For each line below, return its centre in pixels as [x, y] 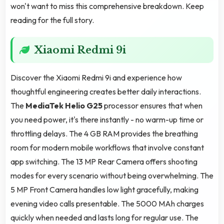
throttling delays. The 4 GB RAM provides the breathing [104, 134]
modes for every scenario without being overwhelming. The [112, 176]
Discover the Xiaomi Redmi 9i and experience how [96, 78]
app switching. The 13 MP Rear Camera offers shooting [104, 162]
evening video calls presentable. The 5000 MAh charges [107, 204]
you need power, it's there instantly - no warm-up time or [107, 120]
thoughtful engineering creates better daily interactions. [106, 92]
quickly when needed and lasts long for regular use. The [104, 218]
